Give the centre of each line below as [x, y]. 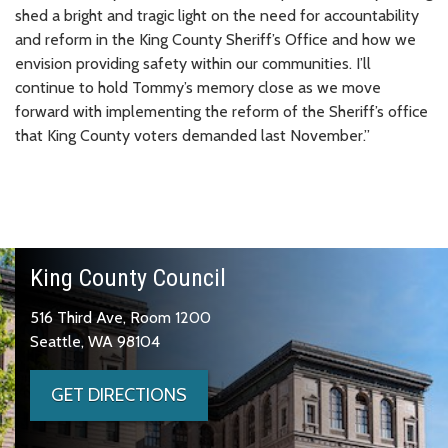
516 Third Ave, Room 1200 [120, 317]
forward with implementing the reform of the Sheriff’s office [221, 111]
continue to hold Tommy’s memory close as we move [198, 87]
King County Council [128, 277]
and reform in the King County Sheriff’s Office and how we [215, 39]
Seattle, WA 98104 [95, 341]
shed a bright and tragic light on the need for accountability [217, 15]
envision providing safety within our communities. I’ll [193, 63]
